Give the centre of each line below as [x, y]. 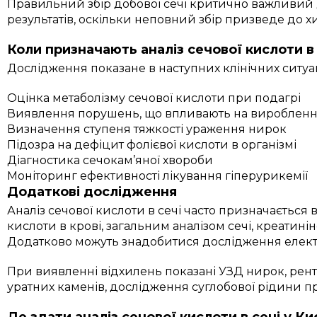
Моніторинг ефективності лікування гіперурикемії [158, 175]
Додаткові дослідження [92, 191]
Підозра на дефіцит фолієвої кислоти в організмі [152, 144]
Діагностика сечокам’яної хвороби [110, 160]
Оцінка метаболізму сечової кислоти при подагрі [154, 98]
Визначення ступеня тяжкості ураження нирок [147, 129]
